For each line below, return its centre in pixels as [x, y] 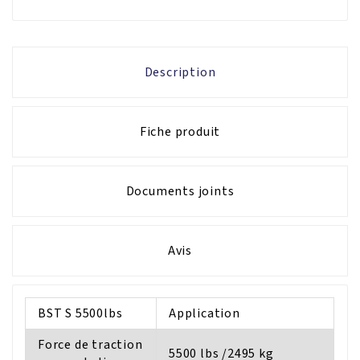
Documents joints [180, 191]
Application [205, 313]
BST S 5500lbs [82, 313]
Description [180, 72]
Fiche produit [180, 131]
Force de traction [90, 344]
